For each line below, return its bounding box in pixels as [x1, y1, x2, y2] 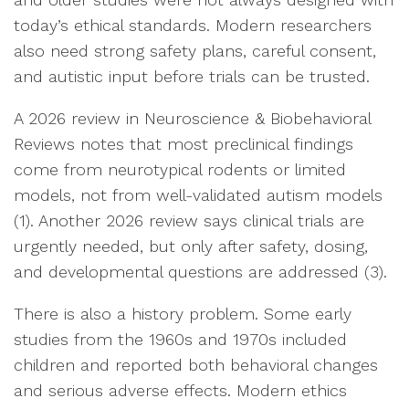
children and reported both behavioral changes [14, 355, 378, 374]
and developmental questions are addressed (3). [14, 262, 387, 281]
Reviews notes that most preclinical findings [14, 134, 353, 153]
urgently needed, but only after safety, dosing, [14, 236, 368, 256]
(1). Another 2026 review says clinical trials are [14, 211, 364, 230]
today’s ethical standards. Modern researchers [14, 16, 372, 35]
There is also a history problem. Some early [14, 304, 351, 323]
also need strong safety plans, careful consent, [14, 41, 376, 60]
